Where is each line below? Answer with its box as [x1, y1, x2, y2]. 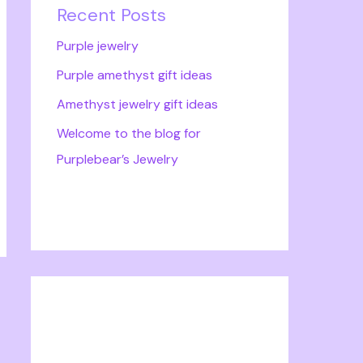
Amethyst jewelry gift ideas [57, 96, 218, 113]
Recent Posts [57, 3, 166, 27]
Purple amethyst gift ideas [57, 66, 212, 83]
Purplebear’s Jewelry [57, 151, 178, 168]
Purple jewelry [57, 37, 139, 54]
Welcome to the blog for [57, 125, 201, 142]
